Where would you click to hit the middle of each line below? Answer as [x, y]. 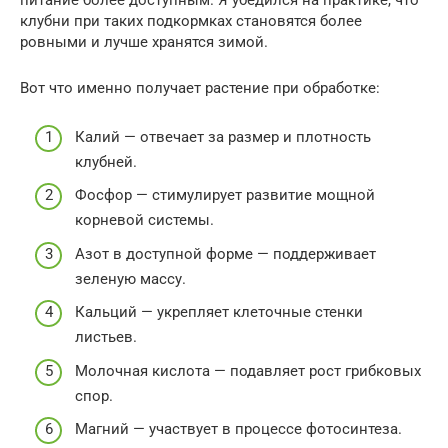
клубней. [106, 161]
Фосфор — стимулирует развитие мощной [225, 195]
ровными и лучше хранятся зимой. [144, 42]
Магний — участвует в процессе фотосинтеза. [238, 429]
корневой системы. [144, 220]
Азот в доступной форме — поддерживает [225, 253]
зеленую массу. [130, 278]
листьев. [106, 337]
